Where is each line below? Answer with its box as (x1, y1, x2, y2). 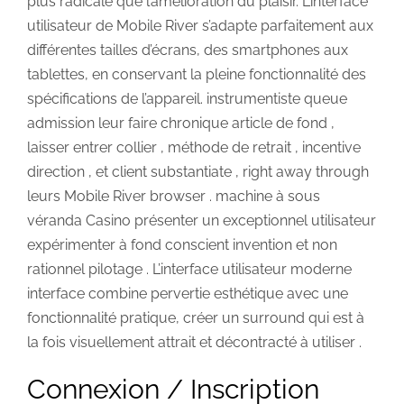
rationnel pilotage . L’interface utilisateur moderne (27, 260, 352, 278)
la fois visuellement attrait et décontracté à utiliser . (27, 333, 362, 351)
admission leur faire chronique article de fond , (27, 114, 335, 132)
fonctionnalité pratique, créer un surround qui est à (27, 308, 364, 326)
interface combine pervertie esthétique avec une (27, 284, 348, 302)
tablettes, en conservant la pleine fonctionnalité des (27, 65, 366, 83)
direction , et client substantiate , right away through (27, 162, 369, 180)
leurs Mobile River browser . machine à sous (27, 187, 320, 205)
